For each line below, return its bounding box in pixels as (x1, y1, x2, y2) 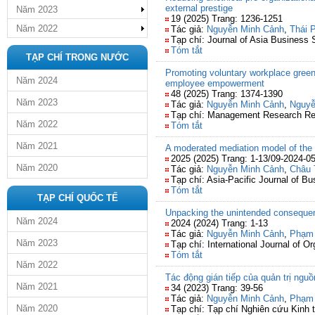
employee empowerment (165, 78, 264, 89)
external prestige (165, 3, 233, 13)
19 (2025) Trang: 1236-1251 (171, 13, 283, 24)
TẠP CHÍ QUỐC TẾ (37, 193, 118, 203)
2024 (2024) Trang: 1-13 (171, 218, 268, 229)
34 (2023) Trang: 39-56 (171, 283, 263, 293)
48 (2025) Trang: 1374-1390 (171, 89, 283, 99)
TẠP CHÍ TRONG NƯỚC (26, 52, 129, 63)
